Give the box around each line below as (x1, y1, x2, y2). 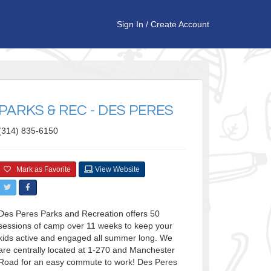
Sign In (117, 19, 143, 29)
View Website (93, 165, 140, 174)
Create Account (151, 19, 209, 29)
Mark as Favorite (10, 165, 71, 174)
